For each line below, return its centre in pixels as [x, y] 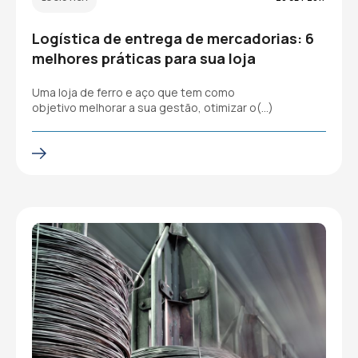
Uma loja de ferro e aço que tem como [133, 92]
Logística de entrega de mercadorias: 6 [173, 38]
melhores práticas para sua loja [144, 58]
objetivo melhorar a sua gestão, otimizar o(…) [153, 107]
